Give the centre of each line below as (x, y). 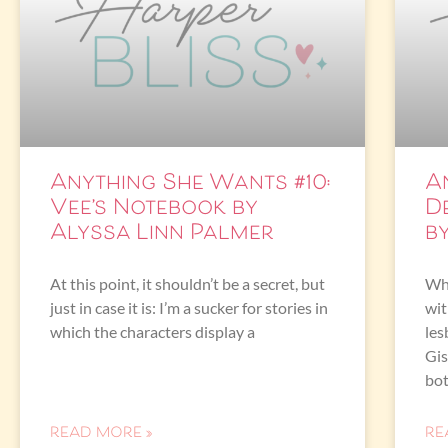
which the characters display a (152, 331)
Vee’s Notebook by (153, 208)
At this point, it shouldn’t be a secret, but (187, 283)
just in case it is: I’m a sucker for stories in (189, 307)
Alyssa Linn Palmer (162, 233)
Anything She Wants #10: (190, 183)
